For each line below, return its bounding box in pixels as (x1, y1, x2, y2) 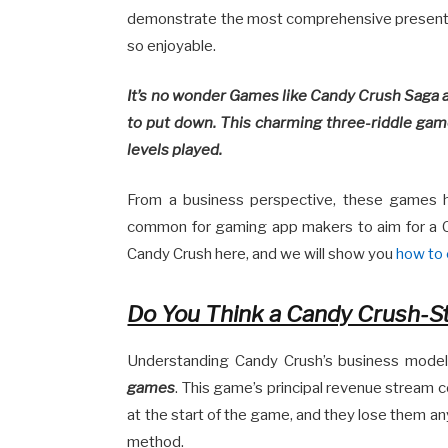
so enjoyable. (127, 36, 217, 55)
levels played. (127, 140, 223, 159)
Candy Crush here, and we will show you (127, 244, 397, 263)
